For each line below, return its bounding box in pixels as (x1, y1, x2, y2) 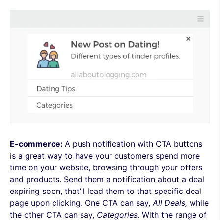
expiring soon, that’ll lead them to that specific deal (10, 186, 201, 196)
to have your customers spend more (65, 151, 200, 161)
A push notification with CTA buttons (65, 139, 202, 149)
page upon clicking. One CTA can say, (10, 198, 153, 208)
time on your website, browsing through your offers (10, 163, 202, 172)
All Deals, (153, 198, 187, 208)
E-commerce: (10, 139, 65, 149)
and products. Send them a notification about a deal (10, 174, 204, 184)
